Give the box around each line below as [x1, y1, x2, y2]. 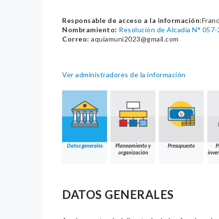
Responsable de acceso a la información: [62, 16, 202, 25]
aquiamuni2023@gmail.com [89, 35, 179, 44]
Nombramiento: [62, 25, 117, 34]
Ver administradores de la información [62, 70, 186, 79]
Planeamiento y [115, 142, 151, 149]
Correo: [62, 35, 89, 44]
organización [118, 149, 148, 156]
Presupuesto [168, 142, 195, 149]
